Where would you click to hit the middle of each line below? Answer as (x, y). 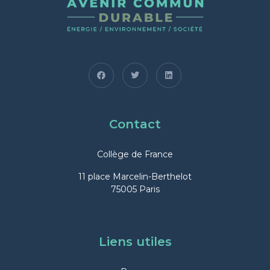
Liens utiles (135, 242)
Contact (135, 124)
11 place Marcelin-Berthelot (135, 177)
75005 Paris (135, 190)
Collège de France (135, 155)
